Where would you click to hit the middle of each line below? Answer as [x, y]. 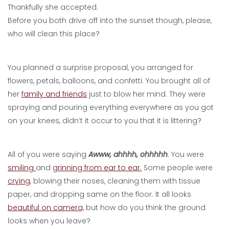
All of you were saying [48, 154]
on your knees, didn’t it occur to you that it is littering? [105, 121]
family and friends [54, 94]
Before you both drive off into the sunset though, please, [110, 20]
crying [19, 181]
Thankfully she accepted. [53, 7]
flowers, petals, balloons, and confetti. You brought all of [109, 81]
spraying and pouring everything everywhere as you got [111, 107]
